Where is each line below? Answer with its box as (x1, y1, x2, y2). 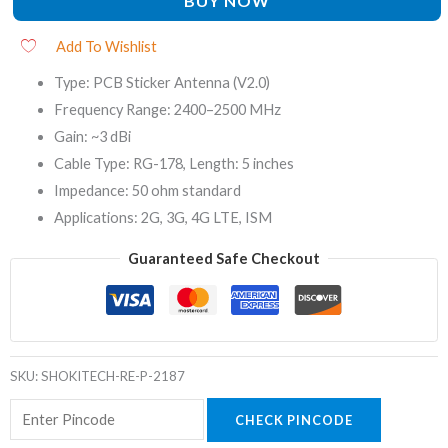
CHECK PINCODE (234, 412, 353, 429)
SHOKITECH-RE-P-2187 (41, 367, 185, 384)
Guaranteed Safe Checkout (128, 250, 320, 268)
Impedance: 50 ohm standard (53, 181, 241, 199)
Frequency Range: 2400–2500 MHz (53, 100, 281, 118)
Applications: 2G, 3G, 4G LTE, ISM (53, 208, 272, 226)
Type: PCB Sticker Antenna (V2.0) (53, 73, 270, 91)
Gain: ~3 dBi (53, 127, 131, 145)
